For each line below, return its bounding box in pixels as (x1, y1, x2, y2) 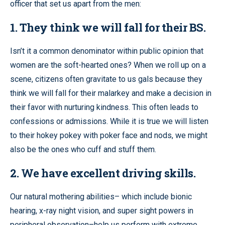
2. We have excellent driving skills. (10, 165, 195, 180)
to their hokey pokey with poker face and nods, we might (10, 130, 207, 140)
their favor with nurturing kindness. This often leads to (10, 102, 198, 112)
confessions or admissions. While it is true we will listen (10, 116, 208, 126)
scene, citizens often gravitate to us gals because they (10, 74, 202, 84)
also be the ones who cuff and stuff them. (10, 144, 156, 154)
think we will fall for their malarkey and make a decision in (10, 88, 211, 98)
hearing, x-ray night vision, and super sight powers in (10, 205, 193, 215)
